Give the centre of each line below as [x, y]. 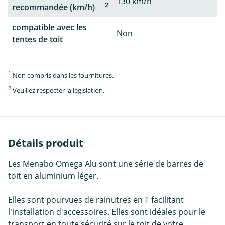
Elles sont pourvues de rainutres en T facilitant [96, 200]
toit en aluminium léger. [53, 176]
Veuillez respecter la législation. [58, 91]
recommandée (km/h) [53, 7]
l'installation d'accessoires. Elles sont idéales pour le [107, 212]
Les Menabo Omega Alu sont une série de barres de [106, 163]
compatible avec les [49, 27]
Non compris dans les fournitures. [62, 76]
